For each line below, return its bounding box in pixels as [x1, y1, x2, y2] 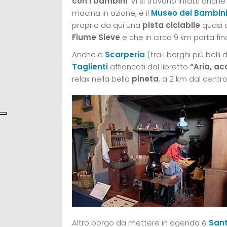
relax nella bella [72, 73, 132, 84]
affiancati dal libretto [110, 61, 190, 72]
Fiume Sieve [72, 31, 120, 43]
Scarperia [105, 49, 145, 60]
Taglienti [72, 61, 108, 72]
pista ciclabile [142, 19, 200, 30]
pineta [132, 73, 159, 84]
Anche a [72, 49, 105, 60]
